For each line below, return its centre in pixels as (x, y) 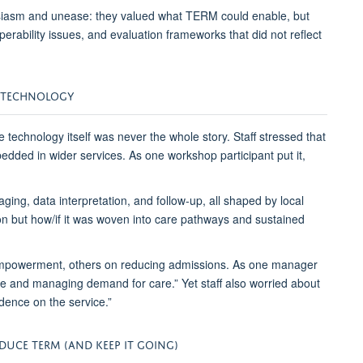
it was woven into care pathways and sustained (183, 219)
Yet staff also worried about (249, 283)
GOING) (158, 344)
